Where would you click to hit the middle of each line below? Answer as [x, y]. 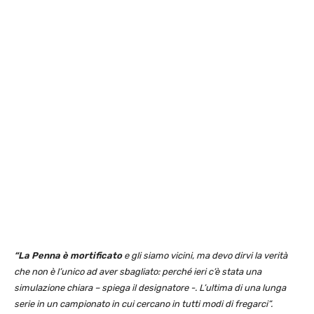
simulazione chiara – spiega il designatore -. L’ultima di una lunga [150, 288]
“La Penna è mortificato [68, 256]
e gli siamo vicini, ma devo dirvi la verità [205, 256]
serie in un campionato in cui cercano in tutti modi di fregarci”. [143, 304]
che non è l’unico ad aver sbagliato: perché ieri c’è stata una [138, 272]
